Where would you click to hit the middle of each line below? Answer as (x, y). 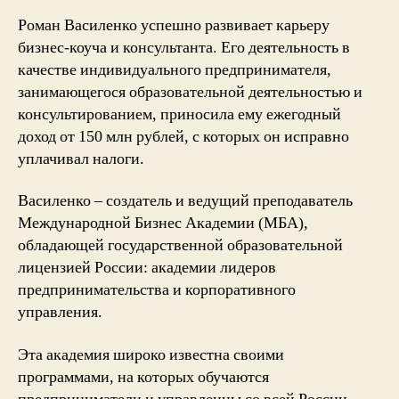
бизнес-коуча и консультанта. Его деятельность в (184, 47)
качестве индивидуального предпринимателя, (175, 69)
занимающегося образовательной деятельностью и (190, 92)
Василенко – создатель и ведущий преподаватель (185, 201)
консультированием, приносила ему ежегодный (179, 114)
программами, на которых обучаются (143, 377)
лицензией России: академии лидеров (147, 268)
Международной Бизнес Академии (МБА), (163, 223)
